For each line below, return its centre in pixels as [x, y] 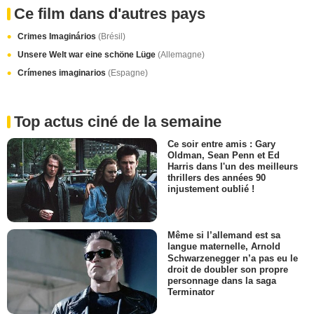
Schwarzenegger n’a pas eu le [233, 258]
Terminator [191, 292]
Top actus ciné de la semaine [118, 121]
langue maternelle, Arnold [224, 247]
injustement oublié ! [211, 189]
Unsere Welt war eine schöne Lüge [88, 54]
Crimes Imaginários [58, 36]
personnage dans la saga [222, 280]
